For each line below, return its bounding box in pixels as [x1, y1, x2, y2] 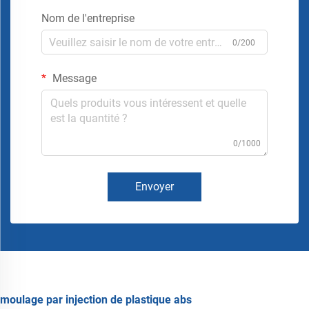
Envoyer [135, 180, 174, 194]
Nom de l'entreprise [41, 12, 134, 26]
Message [50, 72, 97, 86]
